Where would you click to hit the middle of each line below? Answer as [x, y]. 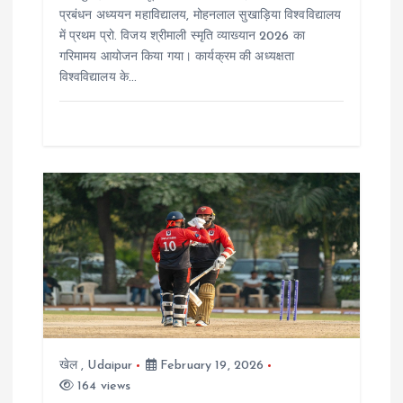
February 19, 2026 [210, 366]
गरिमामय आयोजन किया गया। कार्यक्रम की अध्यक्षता [177, 57]
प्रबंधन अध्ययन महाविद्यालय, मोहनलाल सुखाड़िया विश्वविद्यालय [200, 15]
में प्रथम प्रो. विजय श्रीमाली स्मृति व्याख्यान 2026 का [182, 36]
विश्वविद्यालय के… [98, 77]
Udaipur [110, 366]
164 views [102, 387]
